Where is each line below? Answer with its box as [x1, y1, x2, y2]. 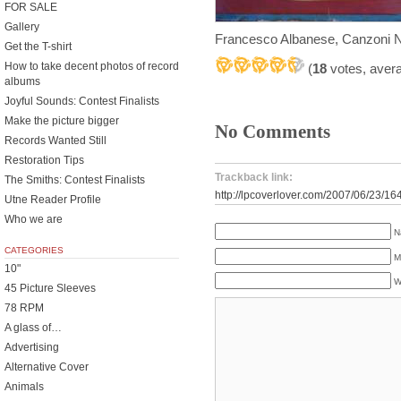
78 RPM [4, 302, 44, 314]
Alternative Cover [4, 361, 89, 373]
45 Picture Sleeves [4, 282, 96, 294]
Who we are [4, 213, 63, 226]
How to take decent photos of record [4, 60, 179, 73]
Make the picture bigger [4, 115, 119, 127]
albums [4, 75, 40, 88]
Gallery [4, 21, 39, 33]
